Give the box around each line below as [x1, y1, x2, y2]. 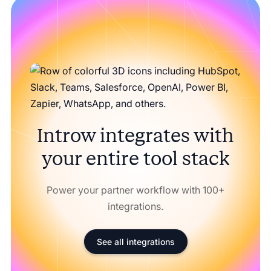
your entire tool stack [41, 146, 230, 170]
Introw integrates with [37, 123, 234, 147]
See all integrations [96, 236, 175, 247]
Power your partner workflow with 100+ [46, 183, 225, 196]
